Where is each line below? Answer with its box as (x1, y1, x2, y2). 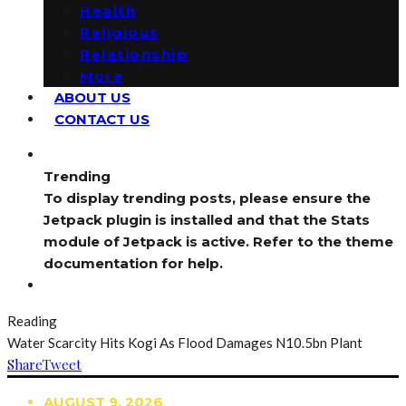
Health (80, 2, 136, 19)
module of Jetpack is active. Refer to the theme (43, 233, 393, 250)
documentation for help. (43, 255, 223, 272)
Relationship (80, 45, 188, 63)
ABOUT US (54, 89, 130, 106)
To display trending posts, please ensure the (43, 189, 371, 207)
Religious (80, 24, 159, 41)
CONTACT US (54, 111, 150, 128)
